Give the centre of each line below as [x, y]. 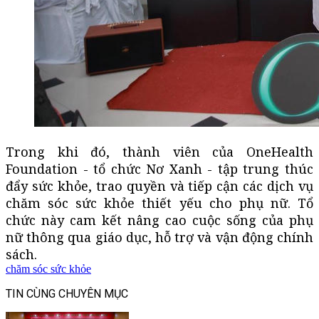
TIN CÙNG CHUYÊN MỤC [67, 293]
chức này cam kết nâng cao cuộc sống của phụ [159, 220]
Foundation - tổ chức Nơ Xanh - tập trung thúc [159, 168]
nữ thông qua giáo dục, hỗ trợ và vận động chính [159, 237]
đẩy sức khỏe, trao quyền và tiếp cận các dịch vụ [159, 185]
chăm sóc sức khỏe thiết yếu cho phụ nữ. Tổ [159, 203]
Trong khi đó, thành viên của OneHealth [159, 151]
